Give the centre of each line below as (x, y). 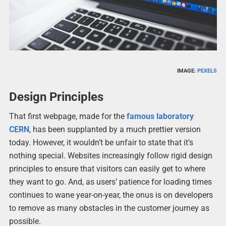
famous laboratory (160, 116)
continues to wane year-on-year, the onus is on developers (111, 195)
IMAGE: (187, 71)
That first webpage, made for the (68, 116)
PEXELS (207, 71)
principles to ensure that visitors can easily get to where (107, 169)
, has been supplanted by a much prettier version (115, 129)
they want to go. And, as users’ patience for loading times (110, 182)
